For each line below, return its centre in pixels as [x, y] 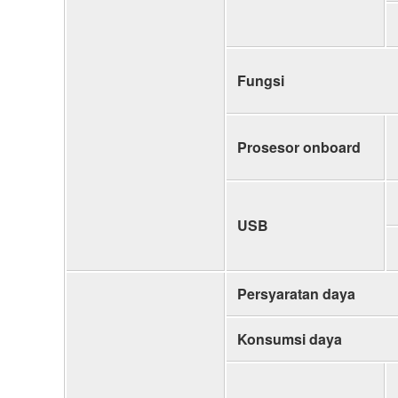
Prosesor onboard [299, 147]
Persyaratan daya [296, 293]
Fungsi [261, 80]
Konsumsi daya [290, 338]
